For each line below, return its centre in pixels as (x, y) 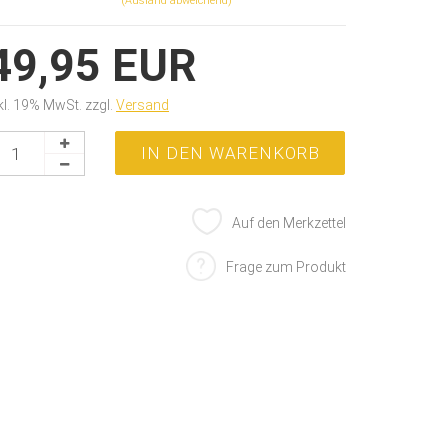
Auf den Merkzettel (289, 223)
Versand (143, 105)
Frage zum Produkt (286, 267)
